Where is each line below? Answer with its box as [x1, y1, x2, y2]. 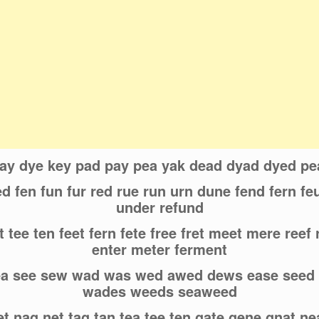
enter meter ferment [92, 239, 227, 260]
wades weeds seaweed [82, 281, 237, 302]
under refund [115, 197, 204, 218]
